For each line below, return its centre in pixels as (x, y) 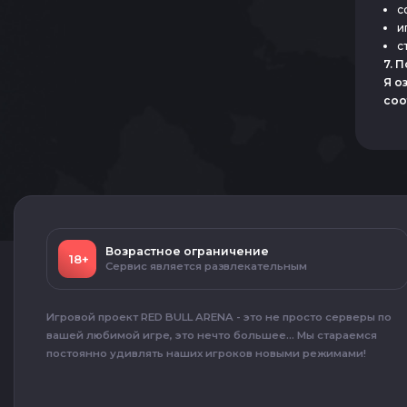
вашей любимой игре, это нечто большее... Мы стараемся (212, 335)
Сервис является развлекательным (206, 266)
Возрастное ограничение (187, 251)
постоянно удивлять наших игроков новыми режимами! (206, 353)
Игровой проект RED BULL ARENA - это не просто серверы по (219, 317)
